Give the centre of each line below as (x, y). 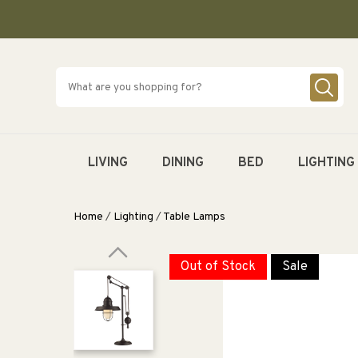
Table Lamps (194, 217)
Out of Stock (218, 267)
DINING (183, 163)
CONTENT (31, 16)
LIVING (108, 163)
